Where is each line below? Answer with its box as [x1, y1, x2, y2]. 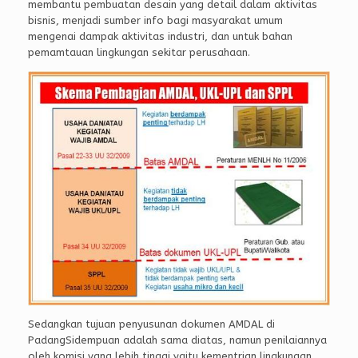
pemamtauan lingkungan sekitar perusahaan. [28, 46, 250, 59]
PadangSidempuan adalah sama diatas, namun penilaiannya [28, 334, 327, 347]
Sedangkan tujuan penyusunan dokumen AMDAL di [28, 318, 275, 331]
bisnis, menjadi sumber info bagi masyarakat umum [28, 14, 283, 27]
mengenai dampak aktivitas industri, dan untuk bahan [28, 30, 292, 43]
